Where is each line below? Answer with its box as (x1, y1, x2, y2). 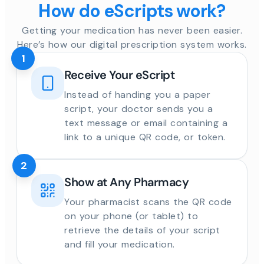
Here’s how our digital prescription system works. (17, 38, 247, 51)
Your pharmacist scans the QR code (64, 196, 232, 209)
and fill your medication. (64, 238, 175, 251)
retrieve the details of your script (64, 224, 220, 237)
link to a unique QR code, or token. (64, 131, 226, 144)
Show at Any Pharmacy (64, 174, 189, 190)
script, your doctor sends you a (64, 103, 213, 115)
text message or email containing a (64, 117, 227, 130)
